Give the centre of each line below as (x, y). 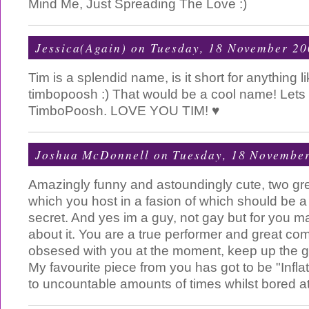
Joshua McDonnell (92, 154)
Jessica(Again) (81, 48)
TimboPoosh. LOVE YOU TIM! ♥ (124, 111)
